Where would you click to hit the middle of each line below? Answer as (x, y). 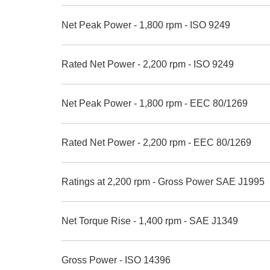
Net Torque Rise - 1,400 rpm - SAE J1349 (150, 221)
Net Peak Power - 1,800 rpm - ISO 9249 (146, 25)
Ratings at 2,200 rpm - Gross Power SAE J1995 (163, 182)
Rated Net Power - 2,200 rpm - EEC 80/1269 (156, 143)
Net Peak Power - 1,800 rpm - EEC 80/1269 (155, 103)
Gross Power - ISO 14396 (116, 260)
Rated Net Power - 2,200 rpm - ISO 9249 (148, 64)
